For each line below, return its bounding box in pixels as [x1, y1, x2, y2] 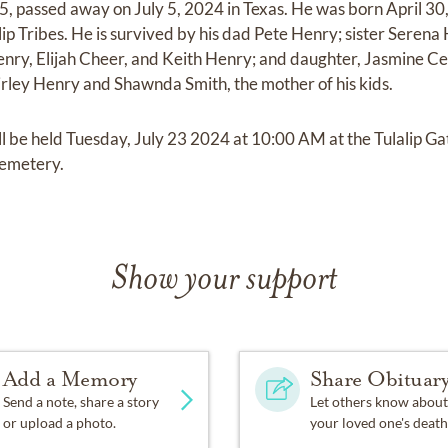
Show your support [111, 263, 337, 299]
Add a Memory [2, 366, 137, 393]
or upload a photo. [2, 414, 116, 432]
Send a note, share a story [2, 393, 159, 411]
